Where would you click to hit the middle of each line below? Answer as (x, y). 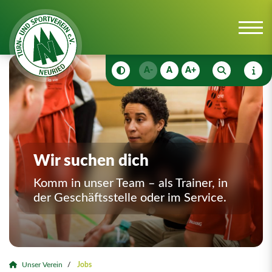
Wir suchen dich (91, 161)
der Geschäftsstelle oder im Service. (130, 198)
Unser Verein (42, 265)
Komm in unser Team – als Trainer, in (131, 183)
